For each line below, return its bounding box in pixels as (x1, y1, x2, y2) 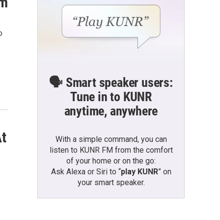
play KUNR (120, 166, 158, 176)
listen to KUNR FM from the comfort (49, 145, 173, 155)
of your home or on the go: (66, 156, 156, 165)
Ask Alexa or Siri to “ (51, 166, 121, 176)
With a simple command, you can (55, 134, 167, 144)
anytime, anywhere (64, 103, 158, 118)
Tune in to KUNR (70, 89, 152, 104)
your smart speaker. (77, 177, 145, 187)
